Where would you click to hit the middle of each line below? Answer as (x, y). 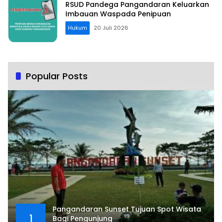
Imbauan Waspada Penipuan (118, 14)
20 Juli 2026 (111, 28)
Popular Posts (57, 76)
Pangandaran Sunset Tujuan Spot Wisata (127, 209)
